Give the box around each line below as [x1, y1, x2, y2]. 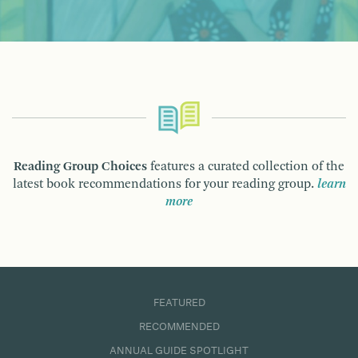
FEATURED [153, 297, 205, 308]
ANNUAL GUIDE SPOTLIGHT [109, 345, 249, 356]
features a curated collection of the [147, 160, 344, 173]
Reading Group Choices [14, 160, 147, 173]
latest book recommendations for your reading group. [12, 177, 317, 191]
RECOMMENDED [138, 321, 220, 332]
